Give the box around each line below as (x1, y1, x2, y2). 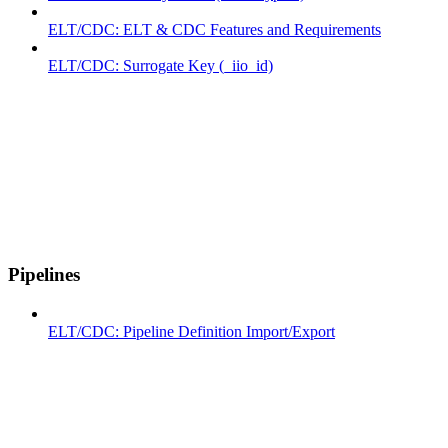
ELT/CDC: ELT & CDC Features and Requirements (48, 21, 381, 39)
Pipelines (8, 263, 80, 285)
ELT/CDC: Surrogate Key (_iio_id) (48, 57, 273, 75)
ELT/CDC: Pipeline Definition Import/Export (48, 322, 335, 340)
